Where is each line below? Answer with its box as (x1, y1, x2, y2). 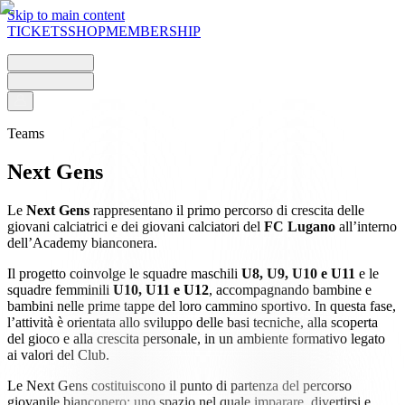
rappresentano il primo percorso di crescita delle (89, 202, 364, 218)
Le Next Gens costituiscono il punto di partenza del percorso (7, 377, 352, 393)
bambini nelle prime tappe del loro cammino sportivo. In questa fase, (7, 297, 396, 314)
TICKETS (7, 24, 68, 39)
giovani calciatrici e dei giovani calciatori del (7, 218, 264, 234)
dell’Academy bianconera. (7, 234, 157, 250)
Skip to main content (7, 7, 125, 23)
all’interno (335, 218, 397, 234)
